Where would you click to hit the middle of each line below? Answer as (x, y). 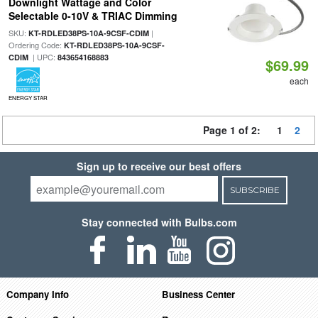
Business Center (199, 294)
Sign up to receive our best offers (159, 166)
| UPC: (43, 57)
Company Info (37, 294)
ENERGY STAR (28, 98)
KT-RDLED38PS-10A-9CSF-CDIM (88, 33)
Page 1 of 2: (235, 130)
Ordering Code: (36, 45)
